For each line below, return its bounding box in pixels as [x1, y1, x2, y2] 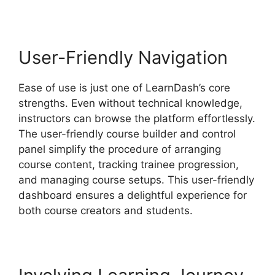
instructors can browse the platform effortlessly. [18, 112, 255, 125]
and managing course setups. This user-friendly [18, 173, 254, 186]
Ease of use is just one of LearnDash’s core [18, 81, 230, 94]
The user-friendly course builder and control [18, 127, 236, 140]
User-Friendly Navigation [18, 46, 228, 68]
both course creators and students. [18, 204, 193, 217]
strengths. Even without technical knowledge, [18, 96, 242, 109]
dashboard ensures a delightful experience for [18, 188, 247, 201]
